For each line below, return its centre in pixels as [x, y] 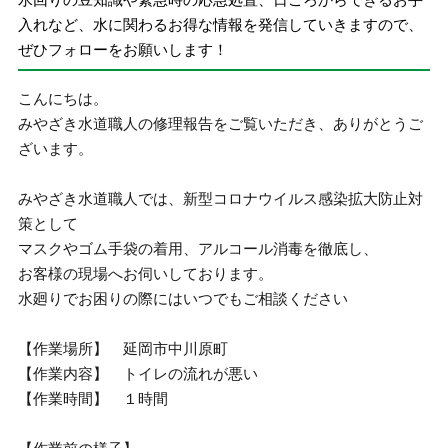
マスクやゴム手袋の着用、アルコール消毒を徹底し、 [198, 248]
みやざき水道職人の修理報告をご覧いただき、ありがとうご [221, 123]
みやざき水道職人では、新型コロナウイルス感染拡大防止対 [221, 198]
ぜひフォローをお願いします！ [123, 49]
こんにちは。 [63, 98]
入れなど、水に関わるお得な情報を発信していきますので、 [221, 24]
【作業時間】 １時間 [93, 398]
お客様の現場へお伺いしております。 [146, 273]
